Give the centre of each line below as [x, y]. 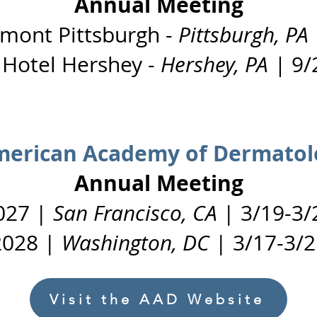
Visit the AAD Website [157, 299]
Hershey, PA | [226, 64]
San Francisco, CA [135, 213]
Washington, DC [135, 243]
